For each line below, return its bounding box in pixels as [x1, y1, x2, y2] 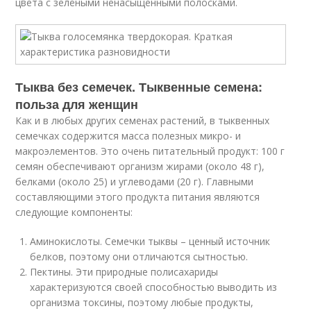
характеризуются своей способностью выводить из [30, 280, 278, 294]
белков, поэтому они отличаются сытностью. [30, 250, 249, 263]
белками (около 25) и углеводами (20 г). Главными [15, 175, 254, 188]
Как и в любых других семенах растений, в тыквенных [15, 114, 270, 127]
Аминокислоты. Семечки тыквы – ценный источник [30, 235, 271, 248]
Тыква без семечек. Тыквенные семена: [15, 78, 263, 96]
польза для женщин [15, 95, 139, 113]
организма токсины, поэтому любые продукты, [30, 296, 254, 309]
